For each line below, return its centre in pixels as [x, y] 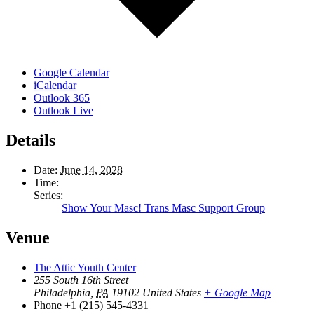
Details [30, 141]
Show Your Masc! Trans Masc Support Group [163, 208]
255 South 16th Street [81, 280]
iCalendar [55, 86]
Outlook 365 [62, 98]
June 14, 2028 [91, 170]
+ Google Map [237, 292]
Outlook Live [63, 111]
